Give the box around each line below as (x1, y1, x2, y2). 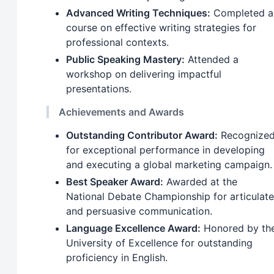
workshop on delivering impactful (66, 68, 221, 81)
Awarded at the (163, 176, 237, 188)
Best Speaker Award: (66, 176, 163, 188)
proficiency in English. (66, 251, 168, 264)
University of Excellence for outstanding (66, 237, 253, 250)
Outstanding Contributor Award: (66, 129, 218, 142)
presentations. (66, 83, 131, 95)
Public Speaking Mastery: (66, 53, 185, 66)
